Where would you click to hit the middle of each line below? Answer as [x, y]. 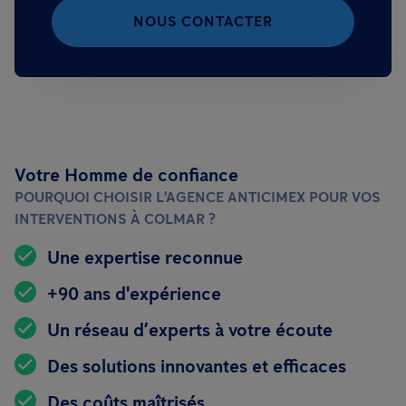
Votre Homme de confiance [126, 175]
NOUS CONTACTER [203, 21]
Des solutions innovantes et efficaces [197, 366]
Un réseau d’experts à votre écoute [190, 330]
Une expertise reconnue [145, 257]
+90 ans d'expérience [134, 294]
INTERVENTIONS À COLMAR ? [115, 219]
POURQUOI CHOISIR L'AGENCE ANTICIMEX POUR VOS [198, 197]
